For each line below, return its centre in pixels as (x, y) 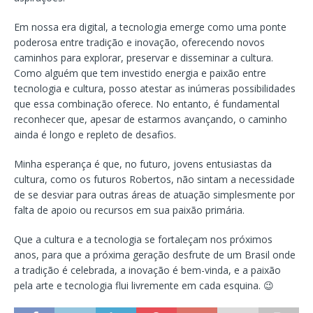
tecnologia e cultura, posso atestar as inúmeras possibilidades (155, 88)
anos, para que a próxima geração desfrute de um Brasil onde (155, 254)
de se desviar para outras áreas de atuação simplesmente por (154, 194)
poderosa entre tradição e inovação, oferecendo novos (139, 42)
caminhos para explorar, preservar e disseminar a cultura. (144, 57)
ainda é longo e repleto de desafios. (95, 134)
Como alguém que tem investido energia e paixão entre (140, 73)
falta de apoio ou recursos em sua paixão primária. (129, 210)
